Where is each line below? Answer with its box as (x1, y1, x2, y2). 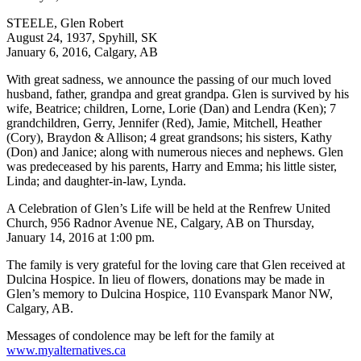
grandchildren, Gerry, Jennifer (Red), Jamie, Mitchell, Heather (6, 116, 322, 131)
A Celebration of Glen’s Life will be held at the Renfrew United (6, 201, 330, 216)
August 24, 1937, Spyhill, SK (6, 31, 158, 45)
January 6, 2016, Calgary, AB (6, 45, 158, 60)
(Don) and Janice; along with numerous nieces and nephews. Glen (6, 145, 343, 160)
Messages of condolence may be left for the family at (6, 329, 274, 343)
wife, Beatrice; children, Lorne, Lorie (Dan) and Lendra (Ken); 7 (6, 102, 336, 116)
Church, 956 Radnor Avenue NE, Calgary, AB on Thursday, (6, 216, 314, 230)
